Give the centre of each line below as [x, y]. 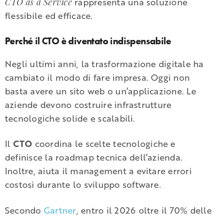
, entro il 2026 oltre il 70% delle [144, 210]
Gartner [60, 210]
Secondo [24, 210]
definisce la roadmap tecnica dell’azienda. [94, 157]
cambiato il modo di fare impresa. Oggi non [98, 77]
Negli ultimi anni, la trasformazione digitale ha [104, 64]
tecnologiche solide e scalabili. [70, 118]
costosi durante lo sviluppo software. [83, 185]
